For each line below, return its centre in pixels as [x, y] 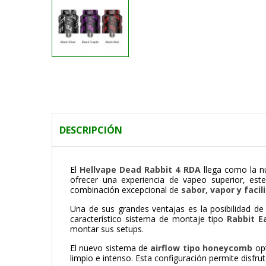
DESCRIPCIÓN [91, 130]
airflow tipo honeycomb [202, 248]
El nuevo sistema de [110, 248]
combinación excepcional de [126, 190]
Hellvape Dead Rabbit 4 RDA [140, 170]
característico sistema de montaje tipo [148, 219]
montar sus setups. [107, 229]
